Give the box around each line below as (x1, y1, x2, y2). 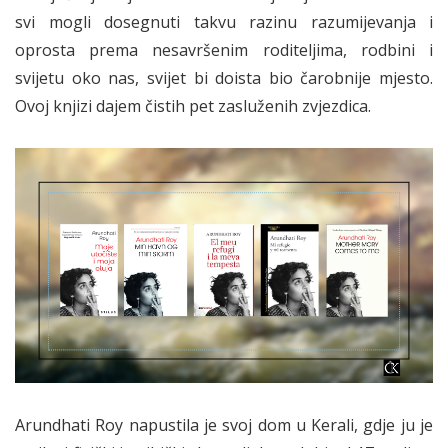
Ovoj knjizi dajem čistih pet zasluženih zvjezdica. (15, 94, 371, 117)
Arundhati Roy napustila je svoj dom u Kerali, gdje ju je (15, 414, 433, 437)
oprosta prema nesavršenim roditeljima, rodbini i (15, 38, 433, 61)
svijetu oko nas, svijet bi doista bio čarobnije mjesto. (15, 66, 433, 89)
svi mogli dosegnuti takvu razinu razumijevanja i (15, 10, 433, 33)
